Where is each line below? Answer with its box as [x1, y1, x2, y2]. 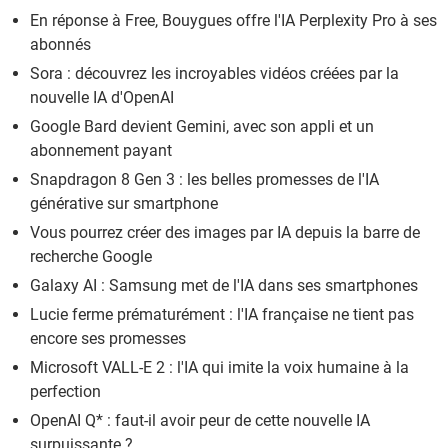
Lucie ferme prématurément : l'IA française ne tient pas [30, 304, 414, 324]
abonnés [30, 34, 91, 54]
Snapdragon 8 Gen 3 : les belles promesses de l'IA [30, 169, 379, 189]
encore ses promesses [30, 328, 186, 348]
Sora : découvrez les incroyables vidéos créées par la [30, 63, 399, 83]
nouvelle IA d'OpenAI [30, 87, 174, 107]
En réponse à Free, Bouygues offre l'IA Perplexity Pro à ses [30, 10, 437, 30]
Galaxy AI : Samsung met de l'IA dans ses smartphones [30, 275, 418, 295]
